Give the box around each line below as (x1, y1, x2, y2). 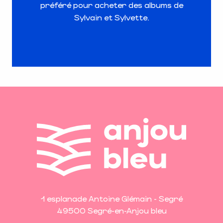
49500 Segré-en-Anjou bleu (56, 206, 167, 216)
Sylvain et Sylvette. (74, 12, 149, 22)
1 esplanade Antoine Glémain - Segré (40, 194, 183, 204)
